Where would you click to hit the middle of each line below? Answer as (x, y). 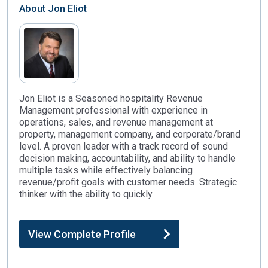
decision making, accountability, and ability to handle (127, 158)
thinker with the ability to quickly (86, 194)
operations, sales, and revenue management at (116, 122)
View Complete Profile (82, 234)
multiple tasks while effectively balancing (106, 170)
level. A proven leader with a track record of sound (124, 146)
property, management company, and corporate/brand (130, 134)
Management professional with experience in (113, 110)
